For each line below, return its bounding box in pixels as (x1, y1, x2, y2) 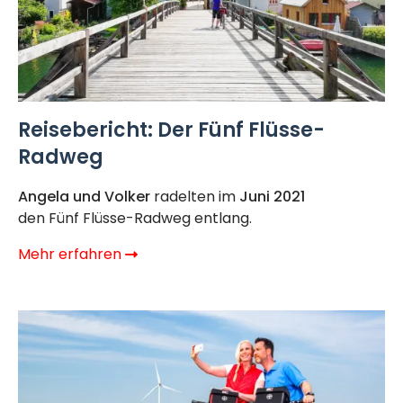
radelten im (150, 185, 239, 207)
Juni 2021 (239, 185, 305, 207)
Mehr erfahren (18, 243, 125, 264)
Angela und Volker (18, 185, 150, 207)
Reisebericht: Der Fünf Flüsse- (18, 116, 325, 145)
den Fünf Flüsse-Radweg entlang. (18, 207, 252, 228)
